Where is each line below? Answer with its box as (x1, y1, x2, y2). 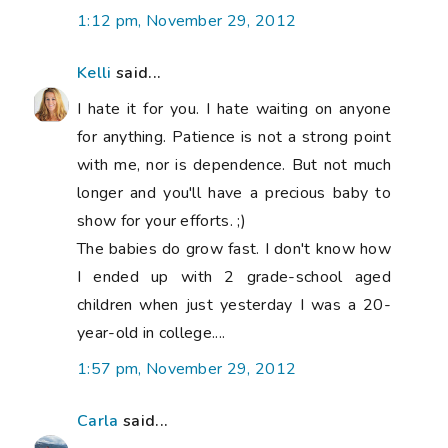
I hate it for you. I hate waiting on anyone (77, 97, 391, 120)
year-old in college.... (77, 321, 226, 344)
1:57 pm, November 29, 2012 (77, 357, 297, 380)
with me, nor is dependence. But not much (77, 153, 391, 176)
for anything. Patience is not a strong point (77, 125, 391, 148)
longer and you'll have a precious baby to (77, 181, 391, 204)
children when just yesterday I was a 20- (77, 293, 391, 316)
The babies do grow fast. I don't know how (77, 237, 391, 260)
